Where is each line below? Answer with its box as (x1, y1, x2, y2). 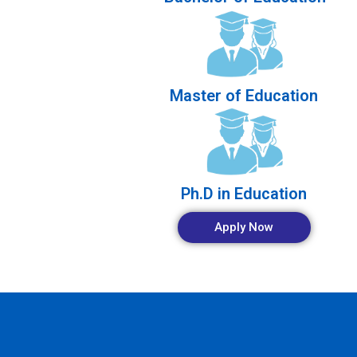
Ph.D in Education (181, 184, 308, 204)
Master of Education (170, 85, 319, 105)
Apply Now (214, 220, 274, 235)
